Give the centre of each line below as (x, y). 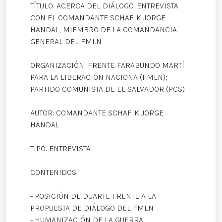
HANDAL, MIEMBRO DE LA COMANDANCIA (104, 29)
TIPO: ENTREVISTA (60, 148)
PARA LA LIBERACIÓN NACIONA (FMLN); (99, 77)
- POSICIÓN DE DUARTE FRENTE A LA (93, 196)
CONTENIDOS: (54, 172)
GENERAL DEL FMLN (66, 41)
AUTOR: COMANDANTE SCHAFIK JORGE (97, 112)
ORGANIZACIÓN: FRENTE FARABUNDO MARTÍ (107, 65)
